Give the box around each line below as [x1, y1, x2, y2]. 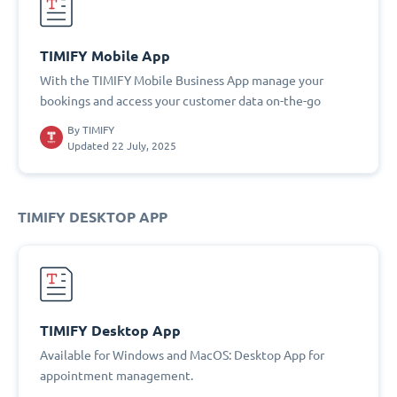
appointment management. [40, 369, 193, 383]
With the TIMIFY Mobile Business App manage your [40, 74, 323, 88]
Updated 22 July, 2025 [67, 139, 176, 152]
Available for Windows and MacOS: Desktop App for [40, 348, 324, 362]
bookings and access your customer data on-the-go [40, 94, 321, 108]
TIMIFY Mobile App [40, 48, 170, 65]
